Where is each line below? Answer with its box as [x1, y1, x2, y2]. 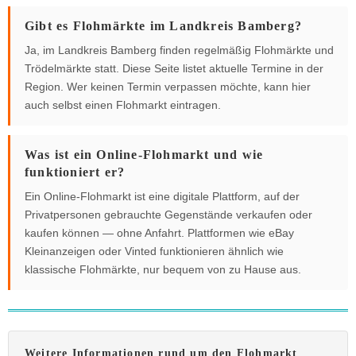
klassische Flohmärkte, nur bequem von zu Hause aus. [25, 263, 301, 277]
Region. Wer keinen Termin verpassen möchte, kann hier [25, 80, 311, 94]
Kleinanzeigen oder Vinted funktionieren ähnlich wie [25, 245, 284, 258]
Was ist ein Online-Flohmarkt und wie [25, 148, 264, 162]
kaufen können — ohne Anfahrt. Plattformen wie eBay [25, 226, 294, 240]
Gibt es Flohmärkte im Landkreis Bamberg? [25, 19, 303, 33]
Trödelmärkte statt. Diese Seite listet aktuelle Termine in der [25, 62, 323, 75]
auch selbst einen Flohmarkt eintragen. [25, 99, 221, 112]
